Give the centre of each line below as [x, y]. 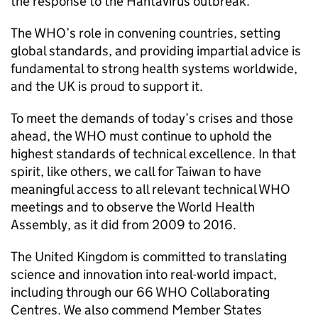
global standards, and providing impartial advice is [156, 51]
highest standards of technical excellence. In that [153, 154]
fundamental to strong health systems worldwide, [154, 68]
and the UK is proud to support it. [107, 86]
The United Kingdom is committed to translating [149, 257]
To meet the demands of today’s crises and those [152, 118]
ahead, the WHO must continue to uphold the [141, 136]
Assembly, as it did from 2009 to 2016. [124, 225]
